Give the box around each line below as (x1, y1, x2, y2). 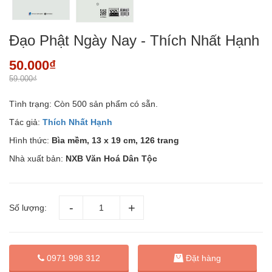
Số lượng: (9, 203, 47, 213)
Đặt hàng (185, 253, 221, 263)
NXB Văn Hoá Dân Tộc (66, 154, 157, 164)
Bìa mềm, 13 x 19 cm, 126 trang (52, 135, 179, 146)
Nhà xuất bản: (9, 154, 66, 164)
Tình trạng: (9, 99, 52, 109)
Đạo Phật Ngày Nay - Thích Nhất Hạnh (9, 32, 259, 49)
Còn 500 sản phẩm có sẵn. (54, 99, 158, 109)
